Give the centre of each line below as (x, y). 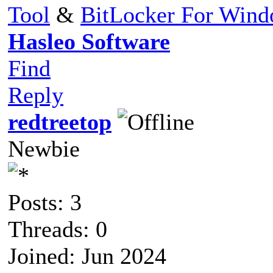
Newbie (44, 148)
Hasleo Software (89, 41)
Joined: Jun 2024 (87, 256)
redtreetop (60, 122)
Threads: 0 (58, 229)
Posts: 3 (45, 202)
